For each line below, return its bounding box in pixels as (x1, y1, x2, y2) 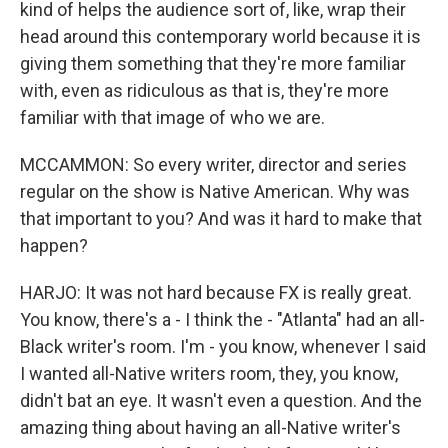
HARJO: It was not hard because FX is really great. (20, 282, 412, 303)
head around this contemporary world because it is (20, 26, 421, 47)
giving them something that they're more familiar (20, 53, 406, 74)
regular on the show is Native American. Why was (20, 181, 410, 202)
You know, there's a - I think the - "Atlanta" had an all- (20, 309, 425, 330)
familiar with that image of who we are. (20, 107, 325, 128)
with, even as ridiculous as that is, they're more (20, 80, 389, 101)
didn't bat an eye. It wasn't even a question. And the (20, 390, 422, 411)
